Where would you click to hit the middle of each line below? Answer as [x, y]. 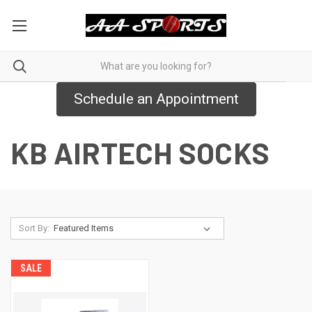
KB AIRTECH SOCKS [140, 152]
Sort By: [34, 228]
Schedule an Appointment [156, 99]
